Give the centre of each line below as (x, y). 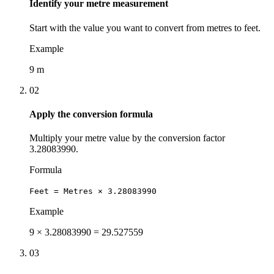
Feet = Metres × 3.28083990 (93, 191)
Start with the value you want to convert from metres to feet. (145, 28)
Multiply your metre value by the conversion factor (127, 138)
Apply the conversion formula (91, 114)
